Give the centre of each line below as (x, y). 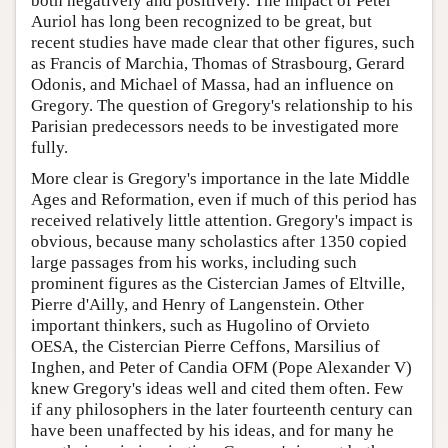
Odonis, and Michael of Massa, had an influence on (212, 85)
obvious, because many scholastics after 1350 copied (219, 242)
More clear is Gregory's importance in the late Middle (220, 179)
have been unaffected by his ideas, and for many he (212, 431)
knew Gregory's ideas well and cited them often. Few (217, 389)
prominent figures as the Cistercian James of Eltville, (218, 284)
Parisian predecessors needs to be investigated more (215, 127)
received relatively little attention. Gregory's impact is (222, 221)
